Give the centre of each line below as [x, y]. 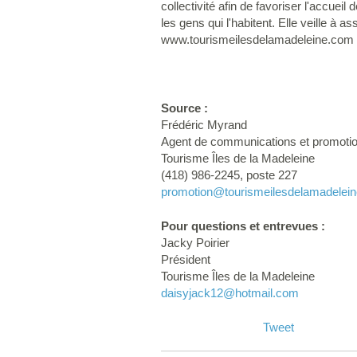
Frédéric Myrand [204, 125]
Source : [184, 108]
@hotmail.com [261, 292]
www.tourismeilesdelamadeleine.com [257, 40]
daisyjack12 [192, 292]
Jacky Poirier [195, 242]
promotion [187, 192]
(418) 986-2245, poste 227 [229, 175]
